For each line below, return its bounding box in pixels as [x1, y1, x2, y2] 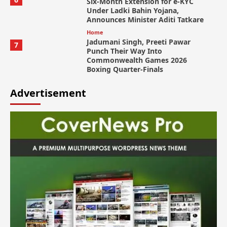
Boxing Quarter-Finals [86, 64, 163, 74]
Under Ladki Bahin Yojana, [86, 6, 179, 15]
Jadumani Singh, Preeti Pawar [86, 37, 191, 47]
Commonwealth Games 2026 [86, 55, 187, 65]
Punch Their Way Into [86, 46, 162, 56]
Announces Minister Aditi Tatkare [86, 15, 204, 24]
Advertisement [10, 86, 86, 100]
